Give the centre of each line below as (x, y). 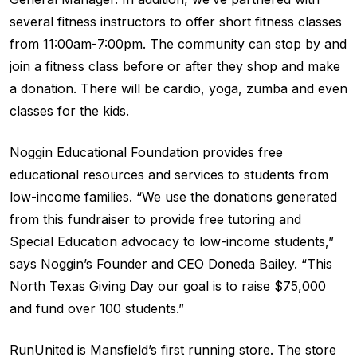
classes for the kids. (69, 110)
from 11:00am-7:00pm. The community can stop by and (178, 43)
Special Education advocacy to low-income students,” (172, 241)
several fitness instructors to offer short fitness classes (176, 21)
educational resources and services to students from (169, 174)
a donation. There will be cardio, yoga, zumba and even (178, 88)
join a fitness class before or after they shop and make (175, 66)
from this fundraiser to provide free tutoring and (155, 219)
